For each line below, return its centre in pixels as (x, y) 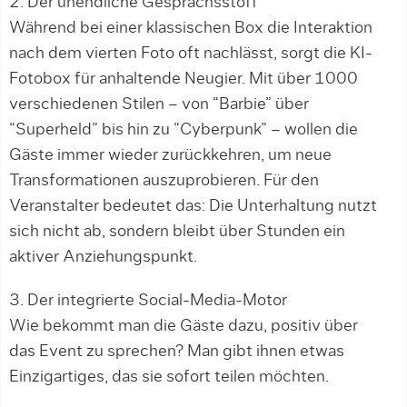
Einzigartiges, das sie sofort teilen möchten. (169, 377)
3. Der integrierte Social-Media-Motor (148, 301)
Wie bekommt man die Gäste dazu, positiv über (184, 326)
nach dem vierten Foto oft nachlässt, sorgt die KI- (191, 54)
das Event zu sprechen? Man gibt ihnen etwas (177, 352)
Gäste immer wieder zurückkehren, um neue (170, 155)
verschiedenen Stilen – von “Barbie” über (159, 104)
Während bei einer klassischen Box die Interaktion (191, 28)
